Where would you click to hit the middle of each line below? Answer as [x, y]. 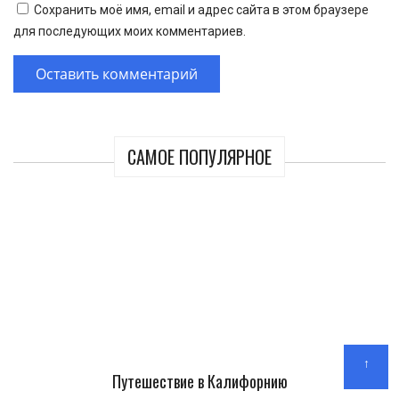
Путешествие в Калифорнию [199, 382]
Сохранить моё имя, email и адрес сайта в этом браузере [201, 9]
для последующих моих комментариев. [130, 31]
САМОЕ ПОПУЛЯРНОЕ [199, 156]
